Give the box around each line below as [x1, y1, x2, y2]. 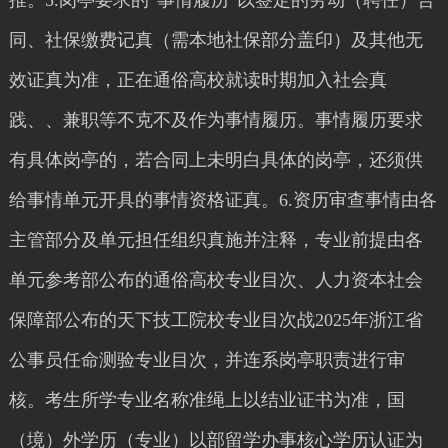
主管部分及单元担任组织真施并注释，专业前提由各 [8, 230, 423, 250]
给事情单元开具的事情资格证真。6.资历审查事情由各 [8, 190, 437, 210]
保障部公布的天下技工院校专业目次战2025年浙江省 [8, 310, 423, 330]
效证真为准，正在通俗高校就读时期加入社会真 [8, 70, 387, 90]
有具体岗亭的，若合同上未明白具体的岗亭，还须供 [8, 150, 423, 170]
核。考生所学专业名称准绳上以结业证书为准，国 [8, 390, 405, 410]
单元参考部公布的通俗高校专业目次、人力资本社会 [8, 270, 423, 290]
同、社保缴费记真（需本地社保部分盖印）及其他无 [8, 30, 423, 50]
